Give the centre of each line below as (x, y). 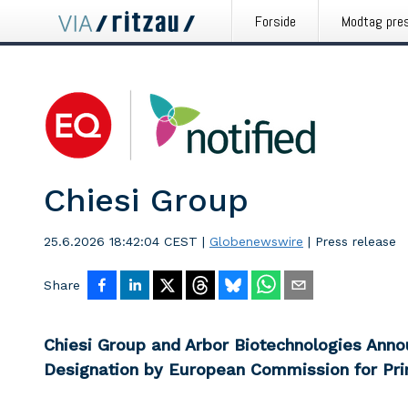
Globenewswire (256, 241)
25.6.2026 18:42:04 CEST (121, 241)
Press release (356, 241)
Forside (275, 21)
